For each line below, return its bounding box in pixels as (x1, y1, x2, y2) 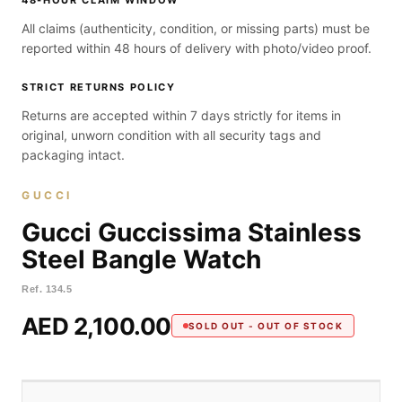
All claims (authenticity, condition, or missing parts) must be (22, 21, 370, 36)
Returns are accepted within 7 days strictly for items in (22, 108, 341, 123)
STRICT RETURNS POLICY (22, 81, 176, 93)
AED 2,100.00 (22, 311, 171, 340)
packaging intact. (22, 147, 125, 162)
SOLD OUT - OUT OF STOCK (188, 320, 344, 332)
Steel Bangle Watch (22, 243, 261, 275)
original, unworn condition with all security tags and (22, 127, 321, 143)
